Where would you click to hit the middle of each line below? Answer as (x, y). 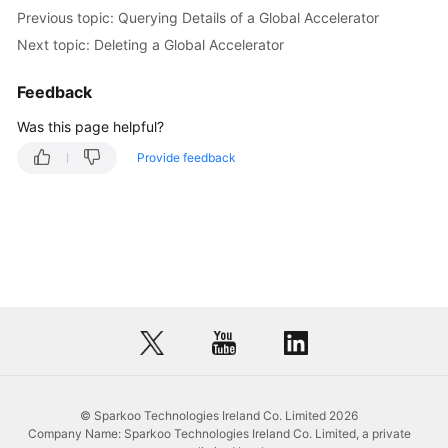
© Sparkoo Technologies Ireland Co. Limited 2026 (219, 415)
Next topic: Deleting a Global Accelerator (150, 44)
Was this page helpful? (90, 126)
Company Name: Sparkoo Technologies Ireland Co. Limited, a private (219, 433)
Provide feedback (186, 157)
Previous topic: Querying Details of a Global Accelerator (198, 17)
